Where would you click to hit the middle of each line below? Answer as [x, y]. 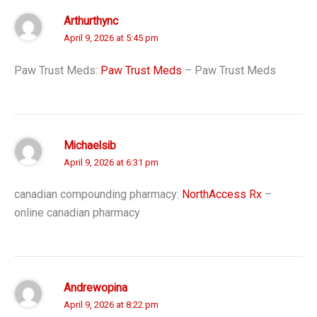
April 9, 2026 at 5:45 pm [111, 38]
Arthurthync [91, 22]
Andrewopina [96, 288]
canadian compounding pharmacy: [98, 195]
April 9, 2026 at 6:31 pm [111, 162]
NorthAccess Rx [222, 195]
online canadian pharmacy [77, 213]
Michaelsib [90, 145]
